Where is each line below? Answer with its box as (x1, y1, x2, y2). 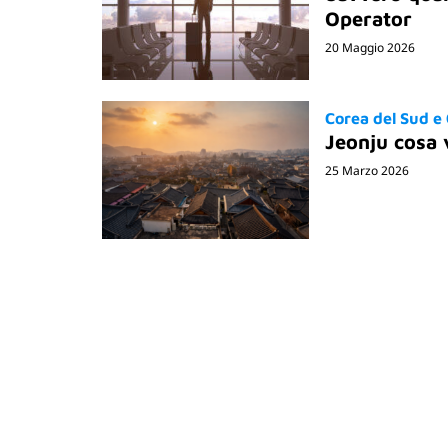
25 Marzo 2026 (324, 161, 409, 179)
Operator (324, 6, 412, 30)
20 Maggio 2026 (324, 38, 415, 56)
